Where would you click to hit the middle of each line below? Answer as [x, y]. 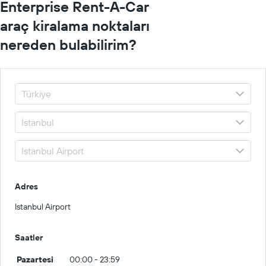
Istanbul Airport [43, 207]
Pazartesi [35, 259]
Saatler [29, 237]
